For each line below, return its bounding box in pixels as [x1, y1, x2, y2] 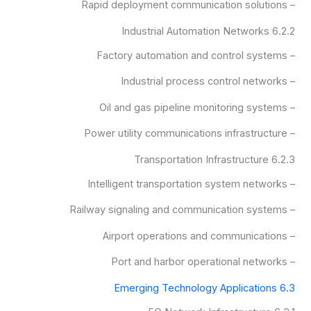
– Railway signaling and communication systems [287, 203, 296, 217]
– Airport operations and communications [287, 229, 296, 242]
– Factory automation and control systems [287, 49, 296, 62]
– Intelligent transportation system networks [287, 177, 296, 190]
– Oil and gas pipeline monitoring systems [287, 101, 296, 114]
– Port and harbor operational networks [287, 255, 296, 269]
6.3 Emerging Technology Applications [280, 281, 296, 294]
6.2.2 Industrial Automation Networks [272, 24, 296, 37]
